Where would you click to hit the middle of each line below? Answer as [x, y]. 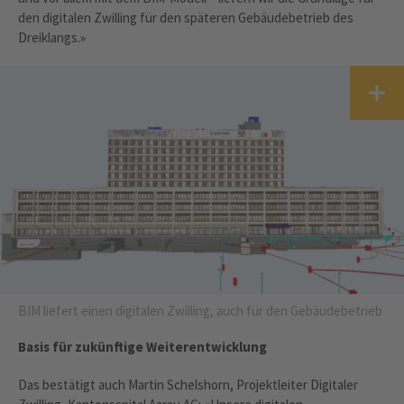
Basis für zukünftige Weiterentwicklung [142, 347]
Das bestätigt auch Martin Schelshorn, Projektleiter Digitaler [188, 385]
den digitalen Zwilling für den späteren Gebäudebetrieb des [186, 18]
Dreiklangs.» [52, 38]
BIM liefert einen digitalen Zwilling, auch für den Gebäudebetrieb [200, 311]
